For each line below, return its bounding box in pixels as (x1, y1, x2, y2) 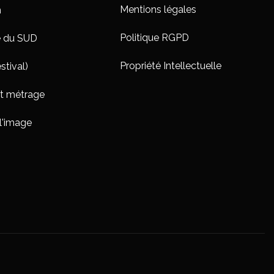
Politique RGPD (120, 32, 190, 44)
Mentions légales (120, 4, 197, 16)
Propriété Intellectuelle (120, 60, 222, 72)
